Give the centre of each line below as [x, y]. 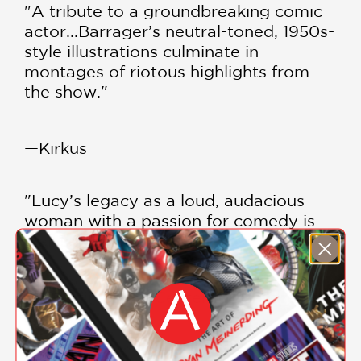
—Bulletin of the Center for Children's [171, 297]
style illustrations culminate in [141, 52]
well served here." [95, 241]
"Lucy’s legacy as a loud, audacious [164, 201]
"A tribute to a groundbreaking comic [173, 11]
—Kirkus [56, 148]
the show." [66, 92]
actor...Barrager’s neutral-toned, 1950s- [179, 31]
